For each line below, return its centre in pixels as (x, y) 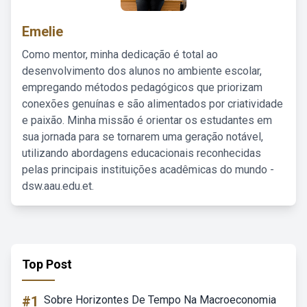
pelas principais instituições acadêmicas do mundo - (148, 170)
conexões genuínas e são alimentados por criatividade (152, 104)
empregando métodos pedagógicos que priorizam (142, 87)
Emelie (42, 32)
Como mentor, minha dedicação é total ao (120, 54)
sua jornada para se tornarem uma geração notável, (143, 137)
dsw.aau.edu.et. (58, 186)
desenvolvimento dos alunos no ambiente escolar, (142, 71)
